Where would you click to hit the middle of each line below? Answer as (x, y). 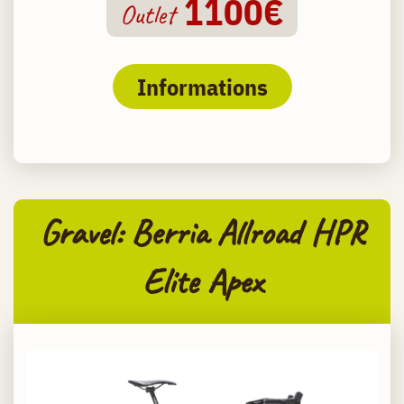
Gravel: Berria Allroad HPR (202, 233)
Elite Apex (202, 282)
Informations (202, 87)
